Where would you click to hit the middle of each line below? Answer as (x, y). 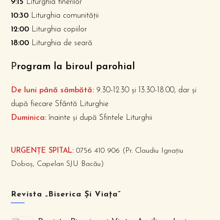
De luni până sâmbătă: (53, 90)
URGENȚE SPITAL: (42, 151)
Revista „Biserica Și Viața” (66, 194)
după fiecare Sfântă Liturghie (60, 104)
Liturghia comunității (64, 16)
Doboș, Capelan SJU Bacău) (58, 164)
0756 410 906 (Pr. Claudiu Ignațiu (129, 151)
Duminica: (29, 118)
